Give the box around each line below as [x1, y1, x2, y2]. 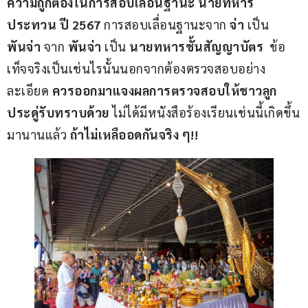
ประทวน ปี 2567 [7, 16, 104, 33]
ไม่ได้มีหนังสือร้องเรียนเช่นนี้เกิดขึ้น [109, 104, 300, 121]
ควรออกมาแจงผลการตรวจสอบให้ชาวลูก [52, 82, 277, 99]
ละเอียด [7, 82, 52, 99]
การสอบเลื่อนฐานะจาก [104, 16, 230, 33]
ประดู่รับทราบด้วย [7, 104, 109, 121]
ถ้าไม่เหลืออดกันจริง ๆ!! [69, 126, 198, 143]
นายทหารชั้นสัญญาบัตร [126, 38, 263, 55]
